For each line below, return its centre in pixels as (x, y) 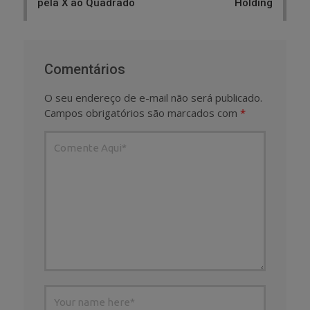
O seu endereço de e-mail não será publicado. (153, 98)
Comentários (85, 70)
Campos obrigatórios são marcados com (142, 113)
